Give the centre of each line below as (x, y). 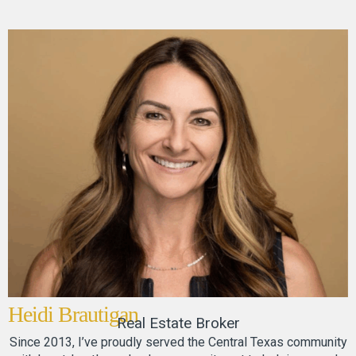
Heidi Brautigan (73, 315)
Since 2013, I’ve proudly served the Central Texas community (178, 342)
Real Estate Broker (178, 323)
